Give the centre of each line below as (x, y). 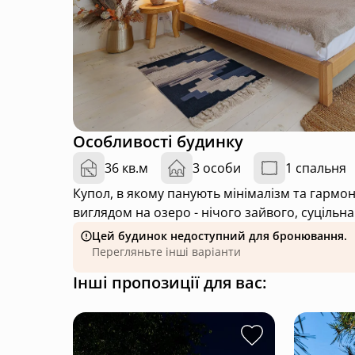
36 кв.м (126, 168)
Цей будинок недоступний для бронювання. (219, 236)
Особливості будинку (158, 141)
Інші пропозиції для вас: (170, 282)
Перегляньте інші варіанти (166, 252)
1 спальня (316, 168)
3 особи (217, 168)
